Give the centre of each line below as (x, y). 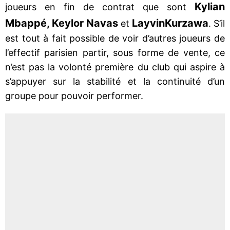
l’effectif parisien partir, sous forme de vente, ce (115, 52)
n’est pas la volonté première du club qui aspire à (115, 67)
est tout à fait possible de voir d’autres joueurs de (115, 38)
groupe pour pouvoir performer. (74, 95)
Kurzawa (187, 23)
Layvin (148, 23)
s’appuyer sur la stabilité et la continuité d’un (115, 81)
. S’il (217, 23)
